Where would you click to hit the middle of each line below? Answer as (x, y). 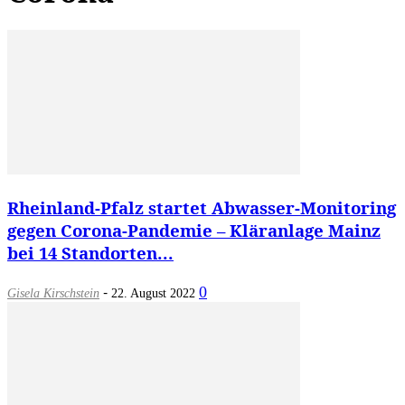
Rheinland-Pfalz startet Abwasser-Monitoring (202, 207)
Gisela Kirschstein (53, 293)
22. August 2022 (153, 293)
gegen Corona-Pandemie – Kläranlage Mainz (194, 230)
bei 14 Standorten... (90, 252)
